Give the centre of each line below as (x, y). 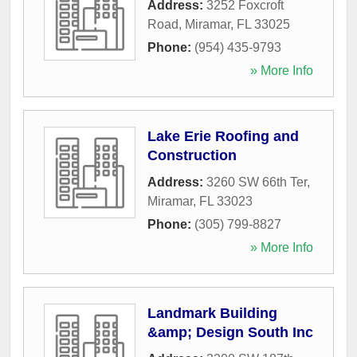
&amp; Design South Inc (230, 332)
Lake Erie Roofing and (223, 136)
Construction (192, 155)
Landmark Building (212, 313)
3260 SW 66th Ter (257, 182)
